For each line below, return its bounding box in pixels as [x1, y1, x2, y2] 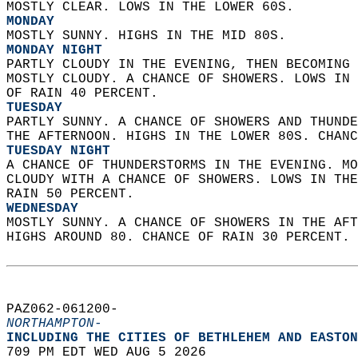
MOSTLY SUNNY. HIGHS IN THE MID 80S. [6, 29, 294, 43]
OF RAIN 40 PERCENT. [6, 86, 166, 101]
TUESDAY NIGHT [6, 144, 110, 158]
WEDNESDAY [6, 201, 78, 216]
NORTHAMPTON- [6, 316, 102, 331]
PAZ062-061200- [6, 302, 134, 316]
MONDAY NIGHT [6, 43, 102, 58]
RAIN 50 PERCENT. [6, 187, 142, 201]
